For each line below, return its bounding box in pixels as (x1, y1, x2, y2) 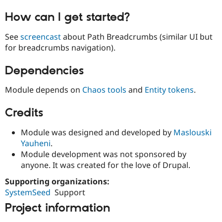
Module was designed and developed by (21, 126, 173, 138)
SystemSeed (5, 186, 51, 198)
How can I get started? (5, 10, 130, 25)
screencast (20, 31, 61, 42)
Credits (5, 106, 43, 121)
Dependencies (5, 63, 84, 78)
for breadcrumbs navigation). (5, 42, 115, 53)
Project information (5, 201, 110, 216)
